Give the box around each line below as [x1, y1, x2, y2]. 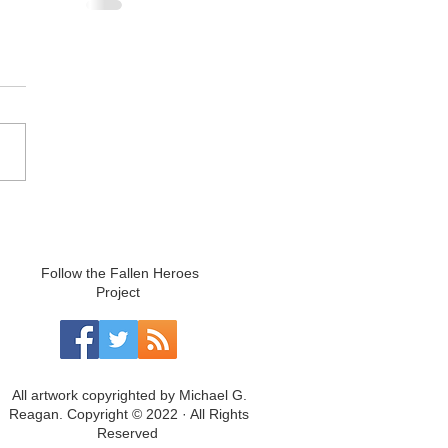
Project [96, 284, 144, 300]
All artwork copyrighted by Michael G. [11, 387, 247, 403]
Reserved [96, 425, 162, 441]
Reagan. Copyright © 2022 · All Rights [9, 406, 249, 422]
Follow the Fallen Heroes [41, 265, 199, 281]
